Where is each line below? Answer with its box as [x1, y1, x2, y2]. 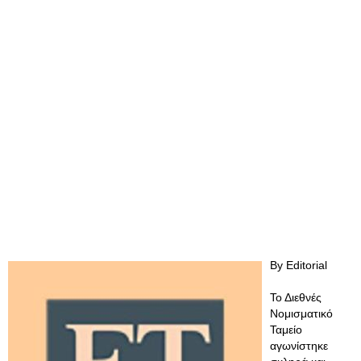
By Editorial [270, 259, 330, 272]
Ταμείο [270, 323, 302, 336]
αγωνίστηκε [270, 339, 328, 352]
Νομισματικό [270, 307, 333, 320]
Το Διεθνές [270, 291, 322, 304]
